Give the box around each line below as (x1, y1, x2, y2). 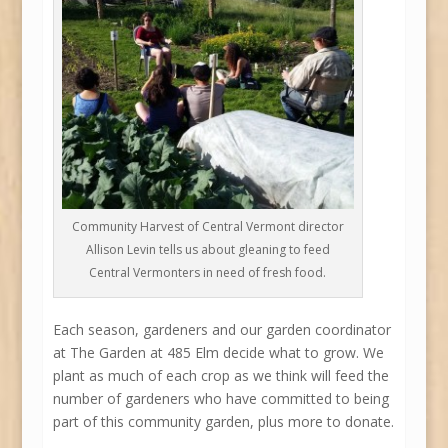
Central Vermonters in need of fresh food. (89, 263, 327, 281)
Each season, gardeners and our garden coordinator (52, 319, 391, 339)
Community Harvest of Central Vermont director (71, 217, 344, 235)
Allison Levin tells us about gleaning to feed (85, 240, 330, 258)
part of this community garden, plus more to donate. (52, 411, 394, 431)
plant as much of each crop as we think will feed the (52, 365, 389, 385)
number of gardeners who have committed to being (52, 388, 389, 408)
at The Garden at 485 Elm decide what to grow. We (52, 342, 384, 362)
